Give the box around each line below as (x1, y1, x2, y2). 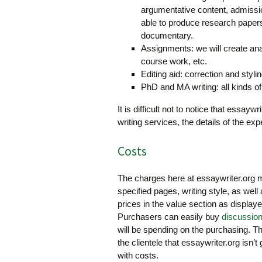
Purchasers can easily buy (118, 212, 222, 222)
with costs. (118, 250, 158, 260)
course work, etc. (141, 56, 207, 66)
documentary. (141, 30, 193, 40)
